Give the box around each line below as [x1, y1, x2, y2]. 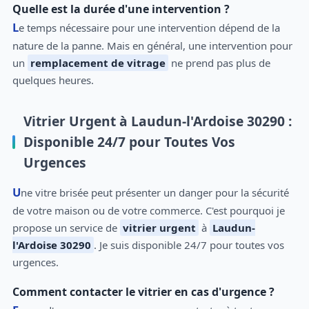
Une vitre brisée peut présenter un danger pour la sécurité [12, 183, 21, 200]
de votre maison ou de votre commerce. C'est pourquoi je [12, 203, 285, 217]
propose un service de [12, 220, 120, 235]
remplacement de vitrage [30, 56, 166, 70]
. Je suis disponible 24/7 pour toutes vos [93, 237, 284, 252]
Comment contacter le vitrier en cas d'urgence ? [12, 283, 275, 299]
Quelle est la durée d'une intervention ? [12, 1, 230, 17]
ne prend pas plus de [168, 56, 270, 70]
